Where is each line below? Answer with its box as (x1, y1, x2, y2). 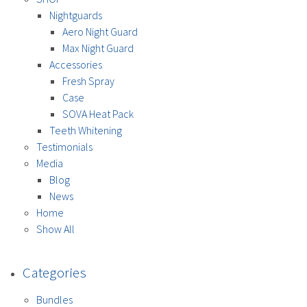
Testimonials (36, 139, 93, 153)
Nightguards (49, 8, 102, 22)
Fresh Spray (62, 73, 114, 88)
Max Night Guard (62, 40, 134, 55)
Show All (36, 221, 75, 236)
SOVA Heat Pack (62, 106, 134, 121)
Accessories (49, 57, 102, 71)
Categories (23, 262, 86, 282)
